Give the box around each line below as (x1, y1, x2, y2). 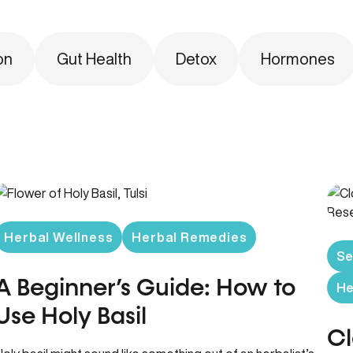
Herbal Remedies (132, 231, 247, 243)
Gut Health (57, 50, 132, 67)
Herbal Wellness (4, 231, 113, 243)
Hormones (261, 50, 335, 67)
